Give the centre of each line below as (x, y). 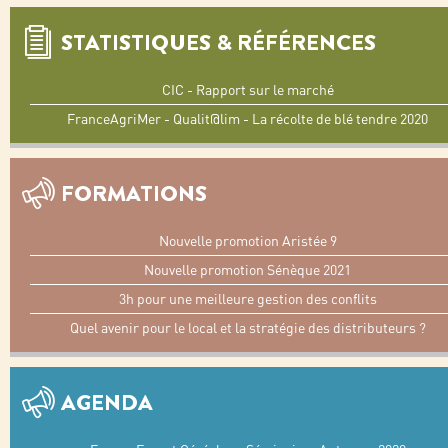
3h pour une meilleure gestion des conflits (247, 299)
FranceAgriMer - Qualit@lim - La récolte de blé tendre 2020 (247, 119)
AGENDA (107, 402)
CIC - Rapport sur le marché (247, 90)
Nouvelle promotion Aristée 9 (247, 241)
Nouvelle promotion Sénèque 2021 (247, 270)
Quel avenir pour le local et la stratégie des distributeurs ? (247, 328)
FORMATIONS (134, 193)
